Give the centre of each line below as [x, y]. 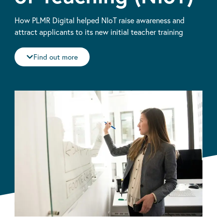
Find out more [56, 57]
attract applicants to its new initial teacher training [99, 32]
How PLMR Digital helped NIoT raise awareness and [100, 20]
